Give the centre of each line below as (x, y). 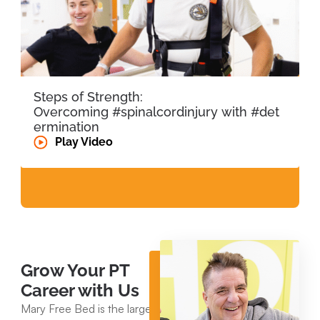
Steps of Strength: (88, 96)
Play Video (84, 141)
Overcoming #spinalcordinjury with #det (156, 111)
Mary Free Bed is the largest (90, 308)
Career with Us (80, 290)
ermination (66, 126)
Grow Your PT (75, 270)
